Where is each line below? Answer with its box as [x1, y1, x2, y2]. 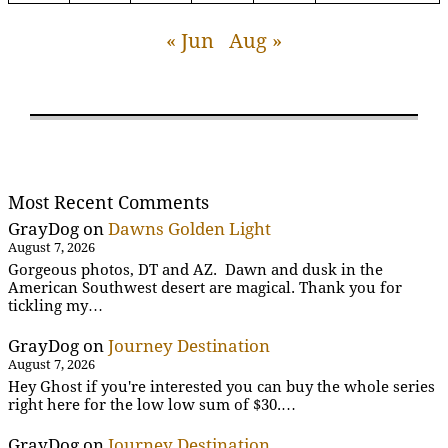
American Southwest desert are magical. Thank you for [8, 279, 402, 298]
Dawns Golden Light [108, 218, 271, 239]
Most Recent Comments [8, 191, 209, 213]
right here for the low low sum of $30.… [8, 396, 296, 415]
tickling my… [8, 297, 103, 316]
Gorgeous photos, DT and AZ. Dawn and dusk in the [8, 261, 383, 280]
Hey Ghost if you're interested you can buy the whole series [8, 378, 435, 397]
